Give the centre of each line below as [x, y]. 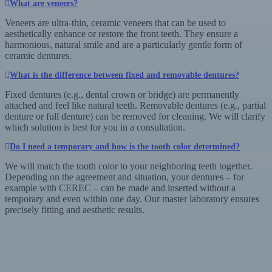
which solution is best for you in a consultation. [95, 127]
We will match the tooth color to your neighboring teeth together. [128, 166]
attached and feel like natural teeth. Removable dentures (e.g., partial [135, 105]
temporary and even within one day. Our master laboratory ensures [132, 199]
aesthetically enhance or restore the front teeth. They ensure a [121, 33]
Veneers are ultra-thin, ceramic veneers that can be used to [115, 22]
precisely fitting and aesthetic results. [75, 209]
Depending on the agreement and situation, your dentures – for [124, 177]
